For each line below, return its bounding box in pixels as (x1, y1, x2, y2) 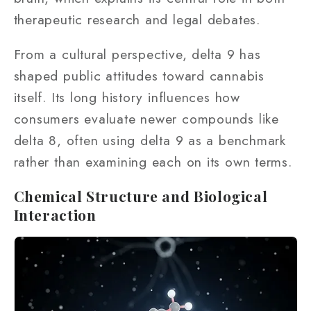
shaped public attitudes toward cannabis (13, 66, 264, 86)
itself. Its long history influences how (13, 87, 240, 108)
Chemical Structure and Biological (13, 185, 268, 205)
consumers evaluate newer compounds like (13, 109, 279, 129)
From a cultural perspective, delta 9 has (13, 44, 261, 65)
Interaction (13, 204, 96, 224)
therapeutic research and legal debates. (13, 9, 260, 29)
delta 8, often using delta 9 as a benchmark (13, 131, 287, 151)
